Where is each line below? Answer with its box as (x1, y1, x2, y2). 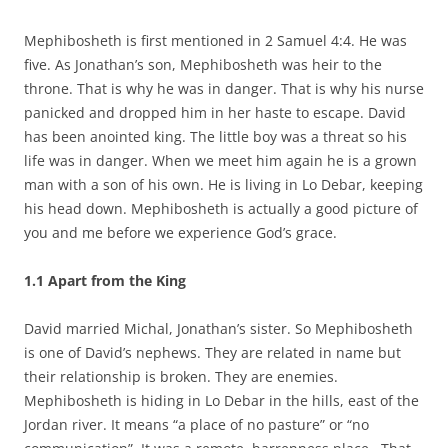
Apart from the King (48, 270, 186, 290)
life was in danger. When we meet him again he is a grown (24, 150, 417, 170)
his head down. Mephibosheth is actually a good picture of (24, 198, 418, 218)
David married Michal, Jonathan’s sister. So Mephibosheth (24, 318, 413, 338)
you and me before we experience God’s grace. (24, 222, 337, 242)
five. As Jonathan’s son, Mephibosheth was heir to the (24, 54, 382, 74)
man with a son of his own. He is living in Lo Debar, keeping (24, 174, 423, 194)
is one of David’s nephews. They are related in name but (24, 342, 401, 362)
